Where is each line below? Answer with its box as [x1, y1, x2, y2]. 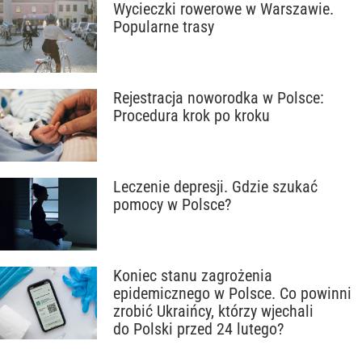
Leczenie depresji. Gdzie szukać [113, 177, 318, 196]
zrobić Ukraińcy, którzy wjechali [113, 301, 314, 321]
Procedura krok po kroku [113, 106, 270, 125]
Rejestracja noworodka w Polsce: [113, 88, 324, 107]
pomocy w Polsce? [113, 195, 231, 214]
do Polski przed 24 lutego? [113, 319, 284, 339]
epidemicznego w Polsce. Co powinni [113, 284, 351, 303]
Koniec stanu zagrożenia [113, 266, 272, 285]
